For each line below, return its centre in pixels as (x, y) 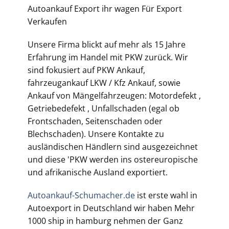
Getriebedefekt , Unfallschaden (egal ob (104, 108)
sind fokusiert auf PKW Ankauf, (86, 70)
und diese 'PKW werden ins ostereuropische (113, 159)
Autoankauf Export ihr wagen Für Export (105, 9)
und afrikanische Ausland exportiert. (98, 172)
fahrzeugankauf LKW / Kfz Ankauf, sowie (104, 83)
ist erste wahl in (166, 195)
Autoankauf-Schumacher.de (81, 195)
